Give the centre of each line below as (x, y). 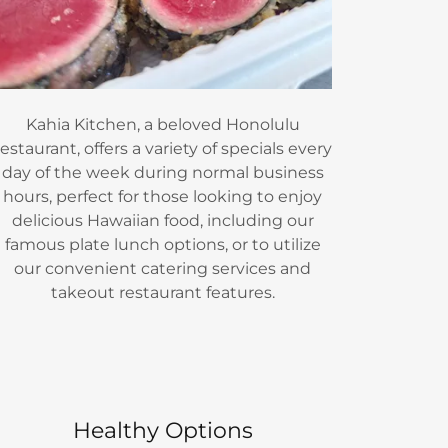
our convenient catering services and (163, 268)
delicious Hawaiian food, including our (162, 220)
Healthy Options (162, 431)
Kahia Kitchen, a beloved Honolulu (162, 124)
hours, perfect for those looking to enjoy (163, 196)
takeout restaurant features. (162, 292)
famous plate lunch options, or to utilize (162, 244)
